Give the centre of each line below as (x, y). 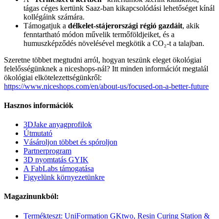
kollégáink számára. (54, 17)
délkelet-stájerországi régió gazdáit (125, 25)
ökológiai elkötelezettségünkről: (53, 77)
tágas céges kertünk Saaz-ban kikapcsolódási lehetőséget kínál (119, 8)
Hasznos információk (39, 105)
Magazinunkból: (31, 197)
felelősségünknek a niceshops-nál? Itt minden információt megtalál (106, 68)
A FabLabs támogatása (59, 169)
